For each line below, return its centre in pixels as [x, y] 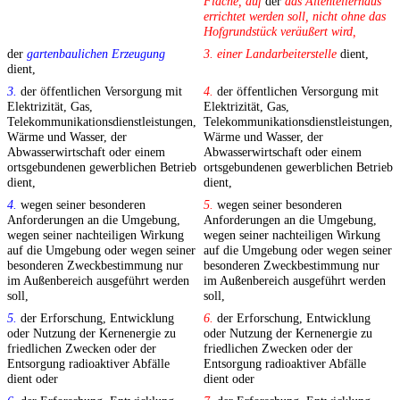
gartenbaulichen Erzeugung [96, 54]
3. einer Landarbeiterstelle [270, 54]
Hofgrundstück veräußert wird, [280, 32]
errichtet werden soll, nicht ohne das [295, 17]
